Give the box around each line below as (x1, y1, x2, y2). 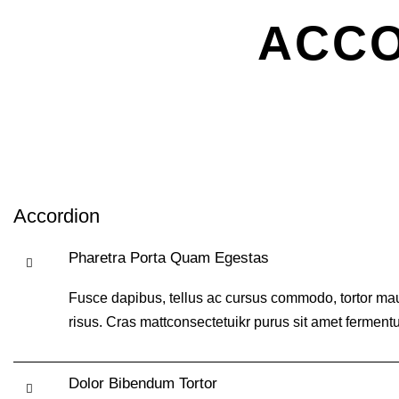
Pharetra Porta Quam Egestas (69, 249, 269, 266)
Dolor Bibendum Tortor (69, 375, 217, 392)
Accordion (13, 205, 100, 227)
